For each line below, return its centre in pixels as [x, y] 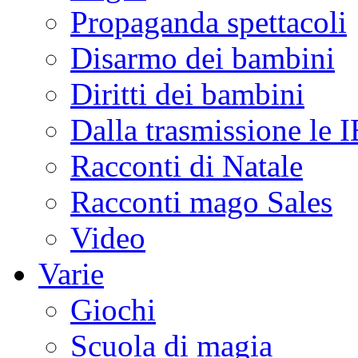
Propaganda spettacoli [209, 22]
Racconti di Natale [187, 166]
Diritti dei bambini [187, 94]
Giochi [113, 310]
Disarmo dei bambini [203, 58]
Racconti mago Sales [201, 202]
